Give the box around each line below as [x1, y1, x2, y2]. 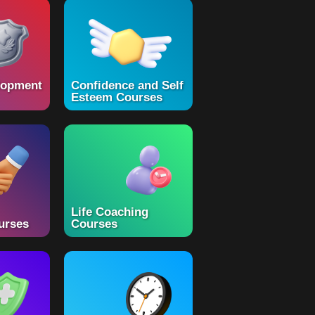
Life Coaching [70, 205, 148, 219]
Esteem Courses [70, 91, 162, 105]
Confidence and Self [70, 79, 184, 93]
